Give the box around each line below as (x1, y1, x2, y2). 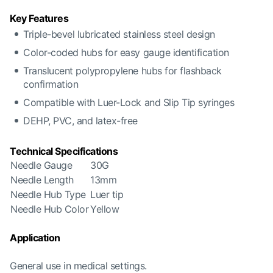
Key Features (10, 12, 69, 24)
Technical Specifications (10, 145, 118, 157)
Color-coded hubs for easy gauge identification (23, 46, 229, 58)
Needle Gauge (10, 159, 73, 171)
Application (10, 232, 60, 244)
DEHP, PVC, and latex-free (23, 115, 138, 127)
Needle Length (10, 174, 74, 186)
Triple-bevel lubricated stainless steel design (23, 28, 215, 40)
